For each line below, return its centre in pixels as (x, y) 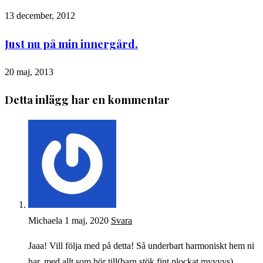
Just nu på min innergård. (71, 43)
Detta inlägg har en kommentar (87, 100)
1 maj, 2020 (87, 221)
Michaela (45, 221)
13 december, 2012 (40, 16)
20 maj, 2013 (29, 72)
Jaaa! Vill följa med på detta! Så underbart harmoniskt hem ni (141, 246)
